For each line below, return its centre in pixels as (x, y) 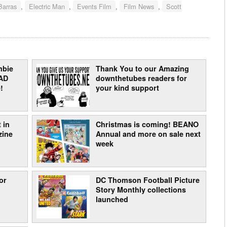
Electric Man (47, 7)
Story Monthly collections (141, 189)
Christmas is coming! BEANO (147, 124)
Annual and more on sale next (148, 134)
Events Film (94, 7)
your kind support (127, 87)
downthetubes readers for (141, 78)
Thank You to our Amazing (142, 68)
